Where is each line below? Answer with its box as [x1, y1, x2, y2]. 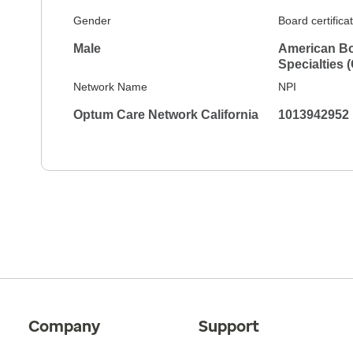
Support [199, 317, 259, 336]
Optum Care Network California [73, 108, 258, 121]
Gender [73, 14, 111, 27]
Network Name [73, 80, 147, 93]
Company [28, 317, 100, 336]
